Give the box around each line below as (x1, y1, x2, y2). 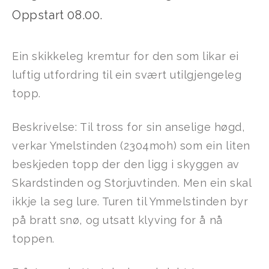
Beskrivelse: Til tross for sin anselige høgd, (12, 120, 245, 133)
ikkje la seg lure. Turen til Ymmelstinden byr (12, 195, 249, 208)
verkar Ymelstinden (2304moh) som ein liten (12, 139, 250, 152)
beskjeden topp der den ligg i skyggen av (12, 157, 240, 171)
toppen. (12, 232, 55, 245)
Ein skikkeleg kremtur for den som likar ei (12, 49, 239, 62)
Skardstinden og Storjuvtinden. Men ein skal (12, 176, 252, 189)
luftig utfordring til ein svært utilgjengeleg (12, 68, 242, 81)
